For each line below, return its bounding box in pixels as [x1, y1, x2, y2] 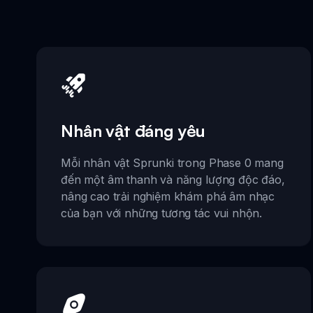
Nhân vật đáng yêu [61, 119, 206, 141]
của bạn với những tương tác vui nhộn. [61, 205, 263, 220]
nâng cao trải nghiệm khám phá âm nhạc [61, 189, 275, 203]
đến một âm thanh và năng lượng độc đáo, [61, 172, 285, 187]
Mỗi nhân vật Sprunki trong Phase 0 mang [61, 155, 284, 170]
